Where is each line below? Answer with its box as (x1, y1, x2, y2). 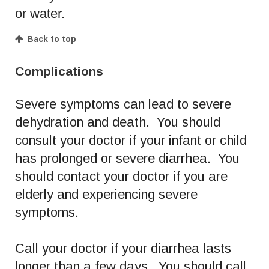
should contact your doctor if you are (15, 168, 228, 184)
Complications (15, 64, 103, 78)
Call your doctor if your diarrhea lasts (15, 240, 231, 256)
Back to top (27, 34, 76, 44)
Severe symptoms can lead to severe (15, 96, 231, 112)
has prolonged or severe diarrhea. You (15, 150, 240, 166)
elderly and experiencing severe (15, 186, 198, 202)
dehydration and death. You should (15, 114, 220, 130)
